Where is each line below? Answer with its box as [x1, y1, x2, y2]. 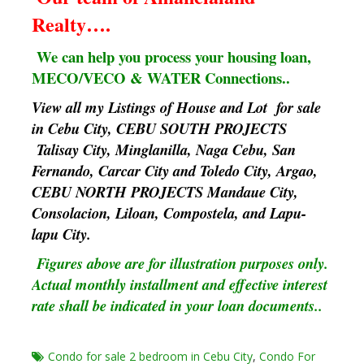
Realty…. [31, 10, 110, 39]
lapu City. [31, 223, 91, 245]
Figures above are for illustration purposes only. [36, 253, 328, 275]
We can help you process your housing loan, [36, 45, 311, 68]
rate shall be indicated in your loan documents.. [31, 295, 323, 317]
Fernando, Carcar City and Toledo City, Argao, [31, 160, 318, 182]
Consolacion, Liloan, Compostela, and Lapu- [31, 202, 306, 224]
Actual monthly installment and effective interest [31, 274, 327, 296]
